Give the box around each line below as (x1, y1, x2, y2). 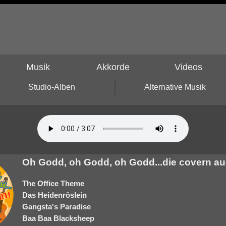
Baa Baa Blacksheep (22, 214, 94, 222)
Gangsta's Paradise (22, 202, 91, 211)
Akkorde (96, 62, 130, 72)
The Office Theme (22, 179, 84, 188)
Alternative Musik (144, 83, 206, 91)
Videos (174, 62, 202, 72)
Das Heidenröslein (22, 191, 87, 199)
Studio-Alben (28, 83, 75, 91)
